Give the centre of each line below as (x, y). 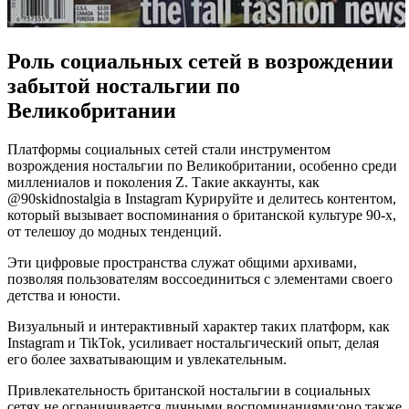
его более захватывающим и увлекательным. (147, 359)
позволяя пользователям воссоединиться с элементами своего (200, 278)
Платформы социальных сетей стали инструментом (169, 149)
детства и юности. (64, 295)
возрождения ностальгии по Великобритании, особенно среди (202, 165)
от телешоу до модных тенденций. (115, 231)
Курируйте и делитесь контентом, (291, 198)
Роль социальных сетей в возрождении (200, 61)
